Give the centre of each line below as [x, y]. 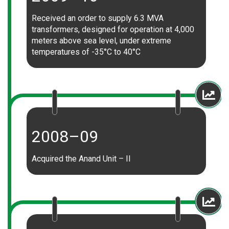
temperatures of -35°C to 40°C [86, 52]
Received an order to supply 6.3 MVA [98, 18]
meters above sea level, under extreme [101, 41]
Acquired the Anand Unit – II [81, 159]
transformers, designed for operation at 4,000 [113, 29]
